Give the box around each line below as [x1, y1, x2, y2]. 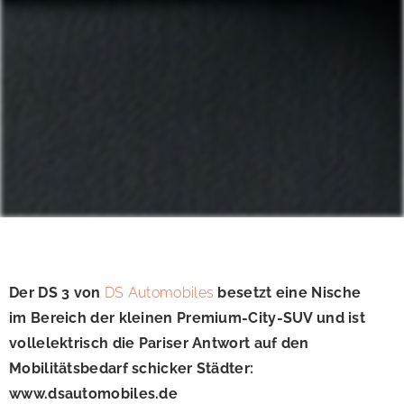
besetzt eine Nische [214, 284, 362, 302]
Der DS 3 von [9, 284, 105, 302]
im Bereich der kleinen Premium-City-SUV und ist [9, 309, 366, 327]
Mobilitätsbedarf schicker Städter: [9, 360, 254, 378]
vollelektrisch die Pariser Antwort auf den [9, 335, 309, 353]
